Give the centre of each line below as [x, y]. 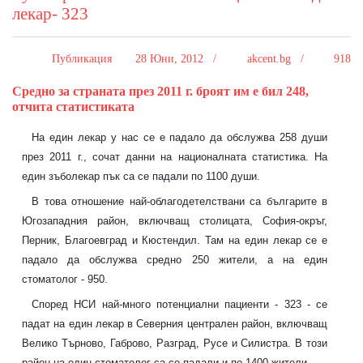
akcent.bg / [277, 59]
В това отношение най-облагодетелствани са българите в [180, 202]
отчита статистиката [73, 107]
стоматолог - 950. [65, 280]
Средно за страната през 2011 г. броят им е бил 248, [160, 92]
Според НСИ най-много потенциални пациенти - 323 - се [180, 304]
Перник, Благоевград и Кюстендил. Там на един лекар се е [175, 241]
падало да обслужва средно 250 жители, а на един [175, 260]
